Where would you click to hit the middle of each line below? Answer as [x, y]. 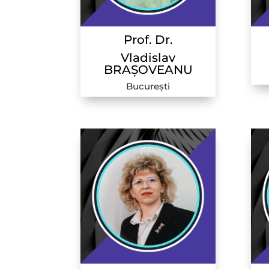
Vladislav [148, 57]
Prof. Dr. [148, 39]
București [148, 86]
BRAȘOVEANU [148, 69]
